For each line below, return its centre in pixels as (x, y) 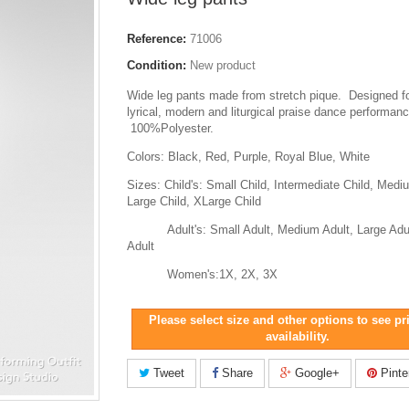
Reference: (157, 39)
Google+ (315, 373)
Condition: (157, 65)
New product (223, 65)
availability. (298, 336)
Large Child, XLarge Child (194, 201)
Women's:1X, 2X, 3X (202, 274)
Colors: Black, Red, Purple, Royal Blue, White (248, 157)
